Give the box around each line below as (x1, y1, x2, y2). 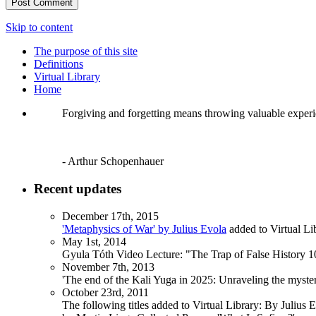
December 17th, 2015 (62, 209, 159, 222)
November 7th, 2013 (62, 260, 154, 273)
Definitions (34, 58, 83, 71)
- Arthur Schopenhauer (62, 155, 164, 168)
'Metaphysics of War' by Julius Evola (62, 222, 226, 235)
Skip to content (6, 21, 73, 34)
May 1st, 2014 (62, 235, 126, 248)
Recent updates (34, 181, 121, 197)
